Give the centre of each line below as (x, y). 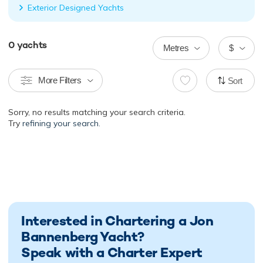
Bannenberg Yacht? (83, 237)
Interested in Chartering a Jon (117, 221)
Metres (176, 48)
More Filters (60, 80)
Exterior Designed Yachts (76, 8)
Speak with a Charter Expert (112, 253)
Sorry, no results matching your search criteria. (97, 112)
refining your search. (61, 124)
